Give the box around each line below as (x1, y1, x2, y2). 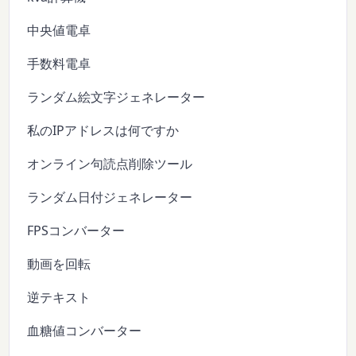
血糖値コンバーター (27, 321, 142, 339)
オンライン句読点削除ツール (27, 154, 193, 172)
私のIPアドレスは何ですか (27, 121, 180, 139)
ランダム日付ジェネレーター (27, 188, 193, 206)
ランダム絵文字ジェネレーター (27, 87, 206, 106)
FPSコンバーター (27, 221, 126, 239)
